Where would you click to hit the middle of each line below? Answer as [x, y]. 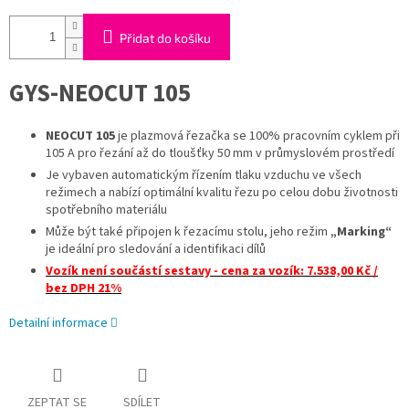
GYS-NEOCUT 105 [100, 94]
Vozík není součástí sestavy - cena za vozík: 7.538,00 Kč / [212, 272]
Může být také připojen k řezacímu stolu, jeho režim [188, 232]
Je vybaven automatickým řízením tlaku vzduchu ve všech [204, 176]
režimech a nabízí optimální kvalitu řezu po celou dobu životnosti [222, 193]
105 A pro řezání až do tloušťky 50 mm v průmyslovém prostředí [220, 154]
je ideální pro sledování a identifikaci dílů [156, 250]
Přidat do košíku [165, 38]
